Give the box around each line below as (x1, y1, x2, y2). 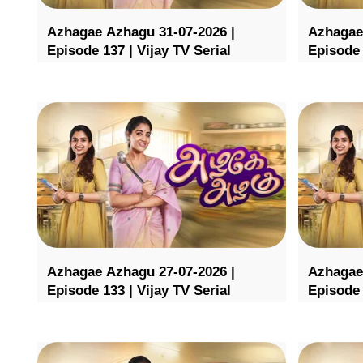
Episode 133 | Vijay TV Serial (47, 282, 231, 298)
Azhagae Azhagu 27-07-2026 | (47, 263, 235, 280)
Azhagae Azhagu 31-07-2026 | (47, 24, 235, 41)
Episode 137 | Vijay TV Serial (47, 43, 231, 59)
